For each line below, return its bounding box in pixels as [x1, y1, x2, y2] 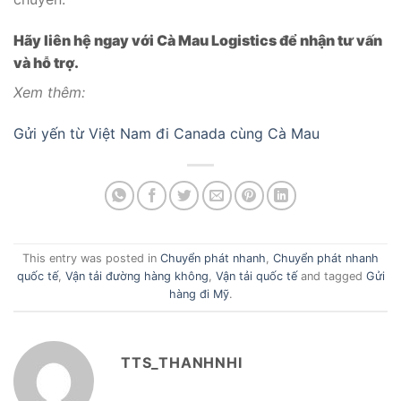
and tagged [296, 269, 366, 284]
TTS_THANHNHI [121, 354, 243, 372]
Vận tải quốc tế [215, 269, 297, 284]
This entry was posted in [22, 252, 160, 266]
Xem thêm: [13, 83, 85, 102]
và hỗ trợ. [13, 54, 79, 73]
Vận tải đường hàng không [64, 269, 209, 284]
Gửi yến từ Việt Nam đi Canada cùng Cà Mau [13, 124, 320, 142]
